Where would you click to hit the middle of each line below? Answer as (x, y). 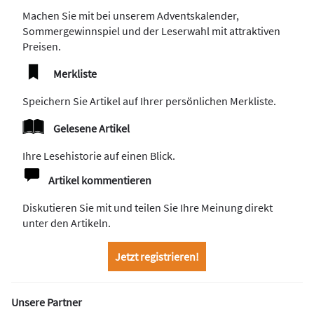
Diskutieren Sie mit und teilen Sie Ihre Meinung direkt (148, 208)
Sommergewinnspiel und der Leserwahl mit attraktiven (151, 31)
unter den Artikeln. (67, 223)
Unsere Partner (47, 302)
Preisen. (43, 47)
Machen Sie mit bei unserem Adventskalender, (131, 16)
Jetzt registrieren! (157, 257)
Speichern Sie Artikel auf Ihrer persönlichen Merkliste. (149, 101)
